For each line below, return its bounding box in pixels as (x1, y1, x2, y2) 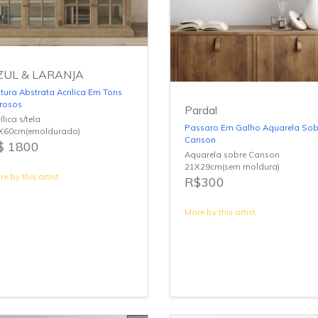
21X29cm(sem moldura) (185, 161, 280, 172)
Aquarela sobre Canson (185, 149, 280, 160)
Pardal (185, 103, 217, 118)
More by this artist (185, 207, 256, 218)
